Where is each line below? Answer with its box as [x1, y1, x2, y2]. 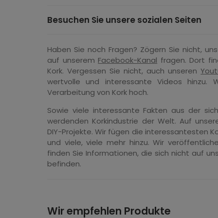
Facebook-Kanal [98, 55, 158, 65]
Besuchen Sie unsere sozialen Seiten [47, 14, 201, 26]
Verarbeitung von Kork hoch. [47, 87, 148, 97]
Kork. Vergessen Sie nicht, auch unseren [47, 66, 201, 76]
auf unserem [47, 55, 98, 65]
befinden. [47, 159, 81, 169]
